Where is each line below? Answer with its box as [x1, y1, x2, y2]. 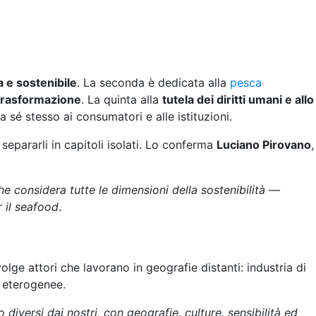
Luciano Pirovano [217, 138, 311, 152]
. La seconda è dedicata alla [77, 75, 230, 90]
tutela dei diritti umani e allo [162, 92, 314, 107]
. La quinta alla [81, 92, 162, 107]
